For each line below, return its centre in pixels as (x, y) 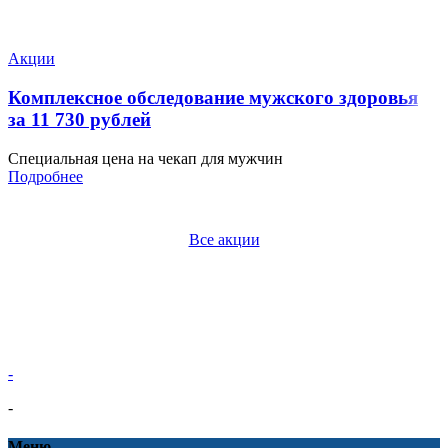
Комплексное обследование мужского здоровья (213, 98)
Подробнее (45, 176)
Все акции (224, 239)
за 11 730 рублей (79, 120)
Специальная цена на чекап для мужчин (145, 158)
